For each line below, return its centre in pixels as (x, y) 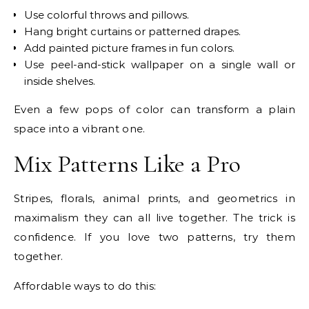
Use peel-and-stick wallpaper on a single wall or (160, 64)
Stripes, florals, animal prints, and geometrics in (154, 198)
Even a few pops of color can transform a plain (154, 109)
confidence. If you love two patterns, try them (154, 237)
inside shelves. (60, 81)
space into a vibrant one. (80, 128)
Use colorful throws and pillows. (107, 14)
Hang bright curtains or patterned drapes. (132, 31)
